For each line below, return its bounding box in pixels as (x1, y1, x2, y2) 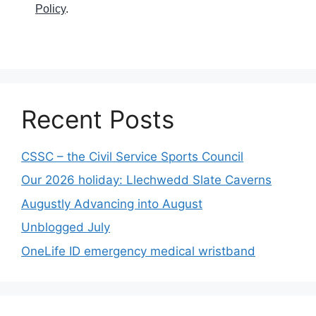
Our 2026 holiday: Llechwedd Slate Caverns (21, 173, 272, 188)
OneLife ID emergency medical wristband (21, 243, 255, 258)
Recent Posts (21, 104, 174, 134)
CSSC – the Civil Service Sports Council (21, 149, 243, 164)
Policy (35, 2, 66, 15)
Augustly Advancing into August (21, 196, 202, 211)
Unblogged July (21, 220, 110, 235)
